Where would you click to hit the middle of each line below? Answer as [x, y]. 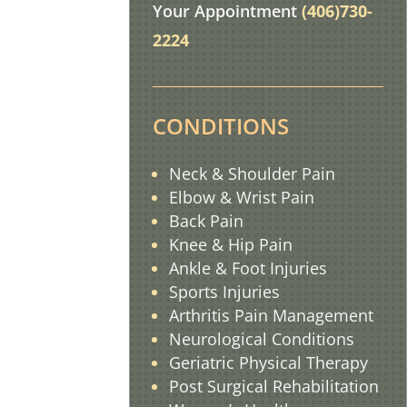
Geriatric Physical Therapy [269, 362]
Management [323, 315]
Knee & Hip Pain [231, 244]
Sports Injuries [225, 291]
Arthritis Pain [221, 315]
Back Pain [207, 220]
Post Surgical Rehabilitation [274, 386]
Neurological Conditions [262, 338]
